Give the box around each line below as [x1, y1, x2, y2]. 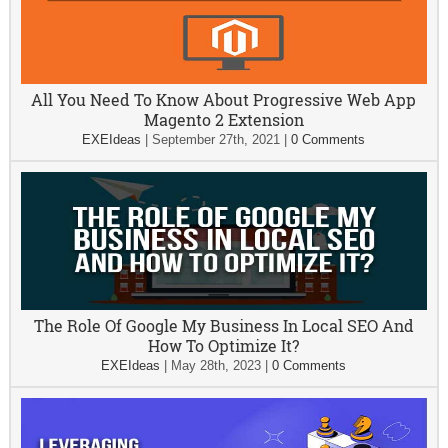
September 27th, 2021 [152, 132, 281, 147]
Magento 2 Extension [143, 109, 304, 130]
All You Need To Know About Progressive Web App [31, 89, 417, 110]
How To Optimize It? [148, 335, 300, 356]
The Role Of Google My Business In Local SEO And [33, 315, 414, 336]
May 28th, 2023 [171, 358, 262, 373]
